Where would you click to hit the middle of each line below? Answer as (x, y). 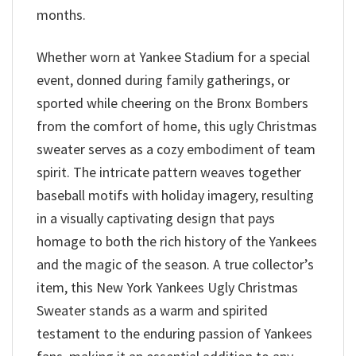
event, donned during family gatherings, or (163, 79)
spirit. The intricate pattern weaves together (169, 172)
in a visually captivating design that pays (156, 218)
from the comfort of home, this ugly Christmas (177, 126)
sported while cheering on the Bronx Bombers (172, 103)
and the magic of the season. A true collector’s (175, 264)
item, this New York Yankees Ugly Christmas (167, 287)
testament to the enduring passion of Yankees (174, 333)
